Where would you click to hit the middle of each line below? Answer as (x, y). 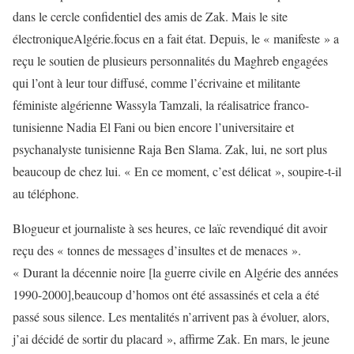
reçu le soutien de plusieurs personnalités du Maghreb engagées (170, 60)
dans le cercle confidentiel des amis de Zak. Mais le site (150, 16)
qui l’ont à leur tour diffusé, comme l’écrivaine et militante (156, 82)
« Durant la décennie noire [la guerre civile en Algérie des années (175, 272)
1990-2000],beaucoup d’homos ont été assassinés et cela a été (166, 294)
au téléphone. (46, 193)
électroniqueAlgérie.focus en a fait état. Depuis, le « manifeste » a (176, 38)
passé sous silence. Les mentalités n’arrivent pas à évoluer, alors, (171, 316)
